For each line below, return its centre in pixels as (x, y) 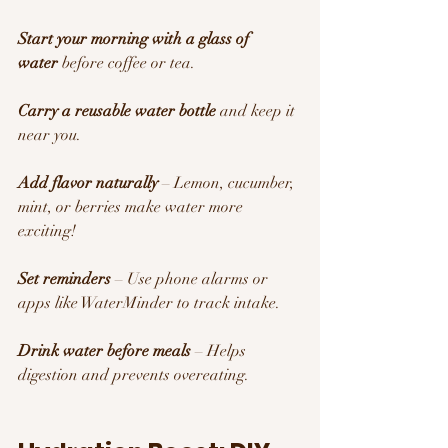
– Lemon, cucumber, (228, 182)
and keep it (257, 110)
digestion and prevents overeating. (133, 374)
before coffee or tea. (126, 62)
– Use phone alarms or (191, 278)
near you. (49, 134)
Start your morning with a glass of (135, 38)
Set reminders (64, 278)
